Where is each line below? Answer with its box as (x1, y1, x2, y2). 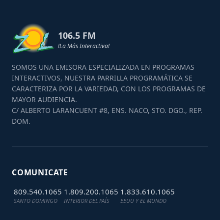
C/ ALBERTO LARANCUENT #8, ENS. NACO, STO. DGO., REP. (12, 106, 202, 115)
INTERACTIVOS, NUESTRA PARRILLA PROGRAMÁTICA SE (12, 73, 192, 83)
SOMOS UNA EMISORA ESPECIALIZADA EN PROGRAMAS (12, 62, 194, 72)
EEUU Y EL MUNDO (120, 197, 166, 205)
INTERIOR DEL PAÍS (64, 197, 110, 205)
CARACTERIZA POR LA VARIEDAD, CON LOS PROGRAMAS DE (12, 84, 206, 94)
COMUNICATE (12, 167, 68, 178)
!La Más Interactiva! (58, 42, 110, 51)
